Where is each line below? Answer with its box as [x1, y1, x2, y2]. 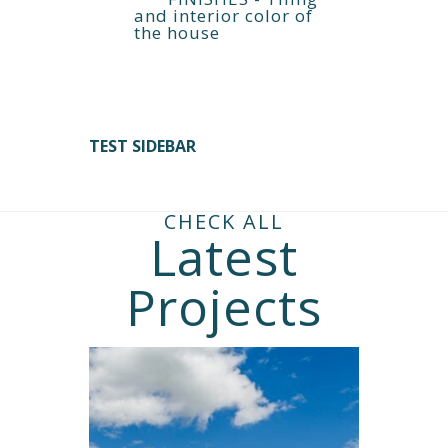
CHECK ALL [164, 208, 284, 235]
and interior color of [134, 4, 313, 27]
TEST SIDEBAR [89, 135, 196, 157]
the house [134, 21, 220, 44]
